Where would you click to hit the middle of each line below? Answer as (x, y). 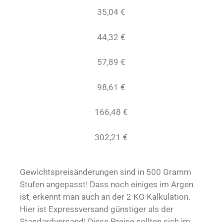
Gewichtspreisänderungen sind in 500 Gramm (106, 172)
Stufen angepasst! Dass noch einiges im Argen (107, 185)
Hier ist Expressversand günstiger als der (97, 209)
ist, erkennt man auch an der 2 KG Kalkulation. (105, 197)
